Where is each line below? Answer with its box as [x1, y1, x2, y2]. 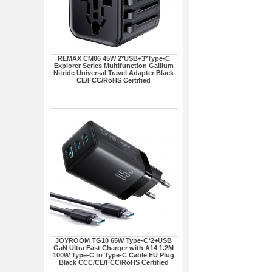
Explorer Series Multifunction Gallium [53, 62, 174, 69]
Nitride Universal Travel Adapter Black [53, 69, 174, 76]
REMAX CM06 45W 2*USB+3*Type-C [57, 55, 170, 62]
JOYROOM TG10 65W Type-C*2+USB [55, 237, 172, 244]
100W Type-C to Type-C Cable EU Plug [53, 251, 174, 259]
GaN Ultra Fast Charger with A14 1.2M [53, 244, 174, 251]
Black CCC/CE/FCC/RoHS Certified [58, 259, 169, 266]
